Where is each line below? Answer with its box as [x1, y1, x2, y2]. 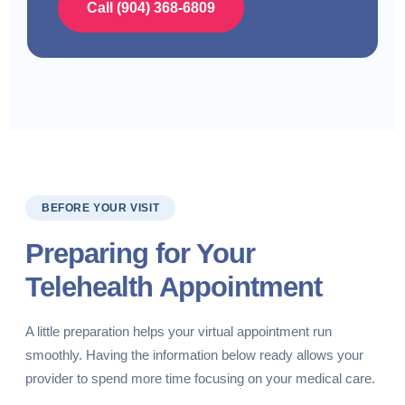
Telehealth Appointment [25, 271, 322, 303]
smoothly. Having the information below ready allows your [25, 347, 363, 363]
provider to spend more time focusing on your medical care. [25, 371, 375, 386]
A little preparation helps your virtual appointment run [25, 324, 332, 339]
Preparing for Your [25, 238, 255, 269]
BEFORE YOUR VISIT [42, 202, 160, 214]
